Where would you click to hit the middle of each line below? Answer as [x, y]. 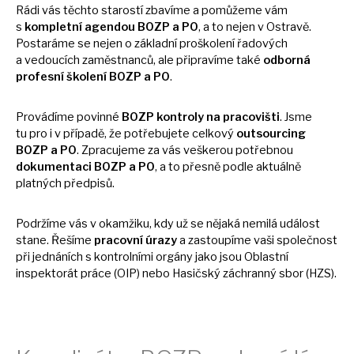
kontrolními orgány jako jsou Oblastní [191, 257]
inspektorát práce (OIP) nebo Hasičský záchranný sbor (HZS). [176, 274]
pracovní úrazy [136, 241]
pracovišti [251, 117]
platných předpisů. [65, 184]
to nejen [235, 27]
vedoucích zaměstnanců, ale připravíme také [144, 60]
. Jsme [296, 117]
